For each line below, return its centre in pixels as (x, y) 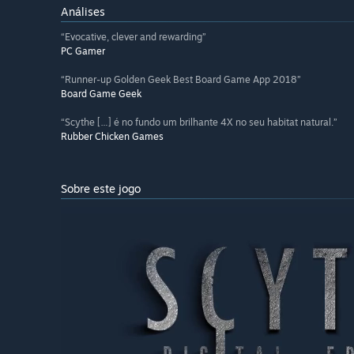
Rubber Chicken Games (112, 137)
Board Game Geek (101, 94)
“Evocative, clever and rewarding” (134, 37)
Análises (83, 12)
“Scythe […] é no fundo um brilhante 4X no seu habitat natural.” (199, 122)
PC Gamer (83, 51)
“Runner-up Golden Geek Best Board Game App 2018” (181, 80)
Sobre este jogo (101, 189)
